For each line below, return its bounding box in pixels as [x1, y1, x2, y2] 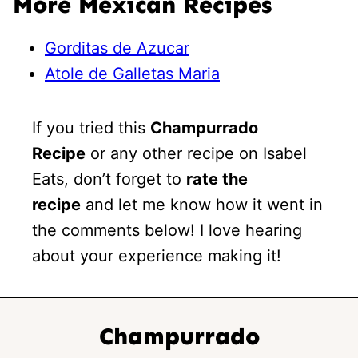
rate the [186, 169, 248, 189]
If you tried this [32, 117, 150, 137]
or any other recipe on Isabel [86, 143, 307, 163]
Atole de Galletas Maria [45, 63, 220, 83]
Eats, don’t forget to [32, 169, 186, 189]
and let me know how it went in [81, 194, 323, 214]
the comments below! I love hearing [32, 220, 302, 240]
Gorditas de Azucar [45, 38, 189, 58]
